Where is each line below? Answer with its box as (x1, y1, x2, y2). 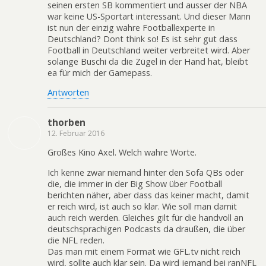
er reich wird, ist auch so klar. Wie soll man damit (47, 200, 237, 212)
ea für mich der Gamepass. (47, 67, 152, 79)
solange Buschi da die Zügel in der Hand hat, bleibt (47, 56, 248, 68)
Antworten (47, 87, 89, 99)
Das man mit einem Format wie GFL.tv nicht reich (47, 245, 240, 257)
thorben (47, 116, 85, 128)
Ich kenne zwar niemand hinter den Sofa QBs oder (47, 166, 243, 178)
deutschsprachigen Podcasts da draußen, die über (47, 223, 245, 235)
